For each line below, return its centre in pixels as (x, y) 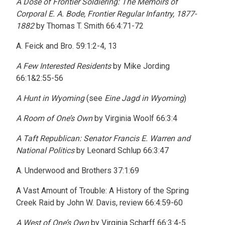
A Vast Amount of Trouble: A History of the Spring (102, 191)
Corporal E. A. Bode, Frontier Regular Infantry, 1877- (106, 14)
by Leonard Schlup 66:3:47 (122, 150)
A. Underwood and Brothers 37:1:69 (78, 171)
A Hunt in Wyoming (50, 98)
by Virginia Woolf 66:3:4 (135, 118)
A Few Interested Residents (64, 66)
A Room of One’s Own (54, 118)
